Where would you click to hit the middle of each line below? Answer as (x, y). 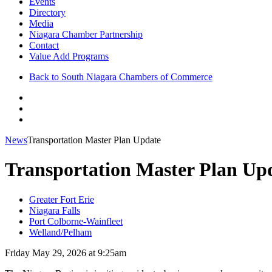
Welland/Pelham (60, 232)
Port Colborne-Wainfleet (76, 221)
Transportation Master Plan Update (94, 140)
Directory (47, 12)
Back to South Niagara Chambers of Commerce (121, 77)
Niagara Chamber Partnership (86, 34)
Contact (44, 45)
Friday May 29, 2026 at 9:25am (66, 253)
